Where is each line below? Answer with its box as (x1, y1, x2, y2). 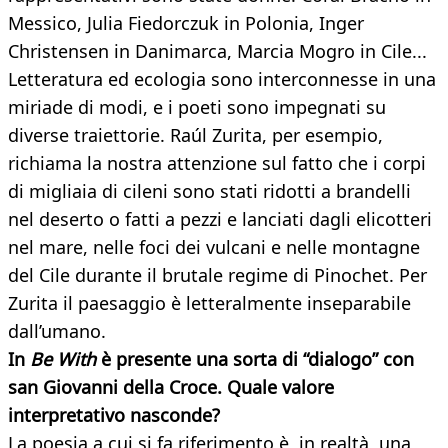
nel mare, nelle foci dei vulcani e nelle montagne (8, 235, 420, 260)
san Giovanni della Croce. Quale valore (8, 375, 334, 400)
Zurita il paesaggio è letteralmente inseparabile (8, 291, 411, 316)
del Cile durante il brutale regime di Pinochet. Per (8, 263, 427, 288)
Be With (30, 347, 96, 372)
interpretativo (8, 403, 125, 428)
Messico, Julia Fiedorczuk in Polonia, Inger (8, 11, 364, 36)
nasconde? (130, 403, 220, 428)
